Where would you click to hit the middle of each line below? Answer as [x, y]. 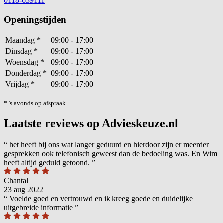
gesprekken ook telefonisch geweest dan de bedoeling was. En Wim [111, 154]
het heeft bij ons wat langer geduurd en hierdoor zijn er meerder [108, 145]
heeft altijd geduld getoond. [48, 163]
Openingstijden [35, 19]
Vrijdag [18, 84]
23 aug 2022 [24, 190]
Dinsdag [20, 51]
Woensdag [23, 62]
